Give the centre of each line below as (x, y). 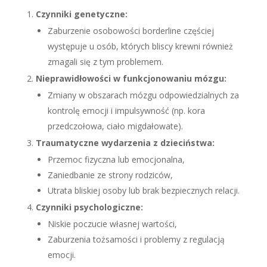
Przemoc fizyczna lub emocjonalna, (116, 159)
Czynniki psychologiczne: (89, 207)
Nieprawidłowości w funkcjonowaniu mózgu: (131, 78)
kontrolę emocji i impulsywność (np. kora (126, 110)
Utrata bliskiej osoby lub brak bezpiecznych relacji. (143, 190)
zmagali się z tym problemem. (105, 61)
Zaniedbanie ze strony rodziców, (110, 175)
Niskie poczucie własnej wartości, (112, 223)
